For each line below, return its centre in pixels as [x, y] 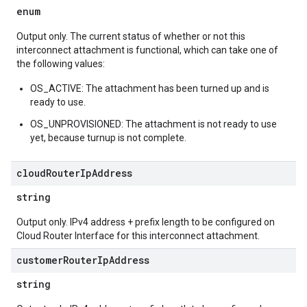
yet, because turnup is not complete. [108, 138]
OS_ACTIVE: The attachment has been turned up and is [150, 88]
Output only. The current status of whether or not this [131, 36]
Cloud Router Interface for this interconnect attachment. [138, 236]
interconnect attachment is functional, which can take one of [147, 50]
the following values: [61, 64]
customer [40, 260]
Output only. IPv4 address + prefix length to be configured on [146, 222]
